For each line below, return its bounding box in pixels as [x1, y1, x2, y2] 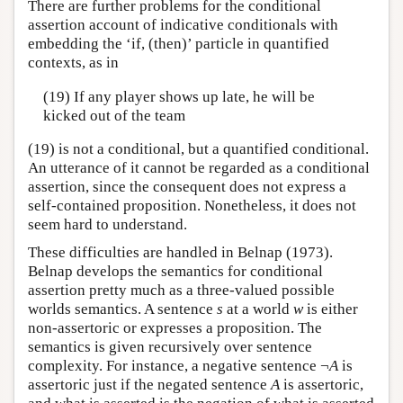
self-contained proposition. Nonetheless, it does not [28, 197, 356, 215]
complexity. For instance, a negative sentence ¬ [28, 357, 329, 375]
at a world [223, 300, 293, 318]
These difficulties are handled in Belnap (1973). [28, 244, 333, 262]
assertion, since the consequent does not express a [28, 178, 346, 196]
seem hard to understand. [28, 216, 187, 234]
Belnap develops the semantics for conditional [28, 263, 323, 281]
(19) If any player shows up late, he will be [42, 87, 315, 105]
